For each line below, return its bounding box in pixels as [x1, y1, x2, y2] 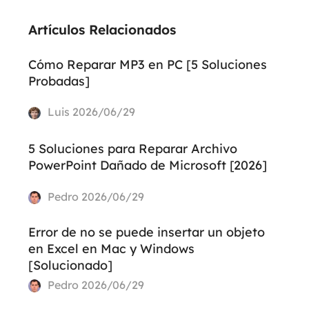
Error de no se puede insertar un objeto [28, 224, 265, 241]
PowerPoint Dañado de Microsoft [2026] [28, 157, 267, 174]
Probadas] [28, 73, 90, 90]
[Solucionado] [28, 257, 112, 274]
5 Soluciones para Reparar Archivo [28, 141, 237, 157]
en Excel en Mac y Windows [28, 241, 195, 257]
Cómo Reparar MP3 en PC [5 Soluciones [28, 57, 267, 73]
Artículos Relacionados [28, 21, 176, 38]
